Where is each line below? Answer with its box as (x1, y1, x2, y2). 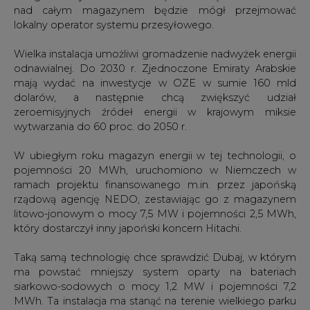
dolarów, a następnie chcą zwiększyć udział (14, 91, 296, 104)
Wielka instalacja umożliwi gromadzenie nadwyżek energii (14, 47, 296, 60)
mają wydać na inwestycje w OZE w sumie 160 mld (14, 76, 296, 89)
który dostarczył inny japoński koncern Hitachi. (14, 221, 241, 235)
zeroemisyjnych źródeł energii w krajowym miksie (14, 105, 296, 118)
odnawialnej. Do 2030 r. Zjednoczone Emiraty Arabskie (14, 62, 296, 75)
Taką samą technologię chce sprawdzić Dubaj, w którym (14, 250, 296, 264)
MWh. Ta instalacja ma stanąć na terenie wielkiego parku (14, 294, 296, 307)
